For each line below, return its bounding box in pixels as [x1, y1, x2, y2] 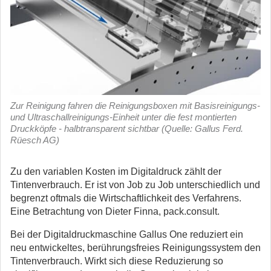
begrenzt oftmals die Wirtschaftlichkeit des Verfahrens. [10, 193, 241, 203]
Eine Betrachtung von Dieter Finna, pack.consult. [10, 206, 220, 217]
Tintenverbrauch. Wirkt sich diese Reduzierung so [10, 256, 223, 266]
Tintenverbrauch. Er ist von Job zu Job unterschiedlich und [10, 180, 260, 190]
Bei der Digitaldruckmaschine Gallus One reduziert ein [10, 229, 243, 240]
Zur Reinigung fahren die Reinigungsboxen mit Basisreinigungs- [10, 100, 260, 111]
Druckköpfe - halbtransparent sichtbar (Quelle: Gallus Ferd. [10, 123, 243, 134]
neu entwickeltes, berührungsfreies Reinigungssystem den [10, 243, 261, 253]
